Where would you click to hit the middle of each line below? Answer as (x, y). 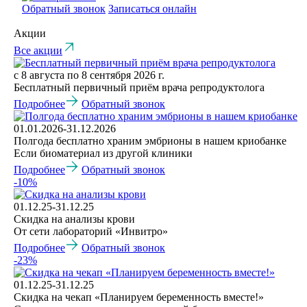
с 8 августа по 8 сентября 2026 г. (89, 75)
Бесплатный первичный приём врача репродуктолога (139, 88)
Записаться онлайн (152, 9)
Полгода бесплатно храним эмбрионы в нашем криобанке (150, 141)
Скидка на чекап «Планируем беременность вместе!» (139, 297)
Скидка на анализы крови (74, 219)
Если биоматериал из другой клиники (103, 153)
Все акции (38, 51)
